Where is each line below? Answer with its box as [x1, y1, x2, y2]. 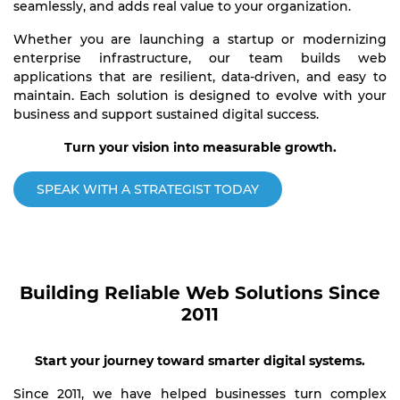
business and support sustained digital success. [13, 106, 319, 122]
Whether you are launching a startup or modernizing [13, 31, 387, 47]
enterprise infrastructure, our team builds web [13, 50, 387, 66]
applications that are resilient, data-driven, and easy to [13, 69, 387, 85]
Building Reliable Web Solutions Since [20, 282, 380, 304]
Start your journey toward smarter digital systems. [35, 353, 365, 369]
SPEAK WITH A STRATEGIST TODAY [37, 180, 259, 197]
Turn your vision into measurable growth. [63, 139, 337, 155]
